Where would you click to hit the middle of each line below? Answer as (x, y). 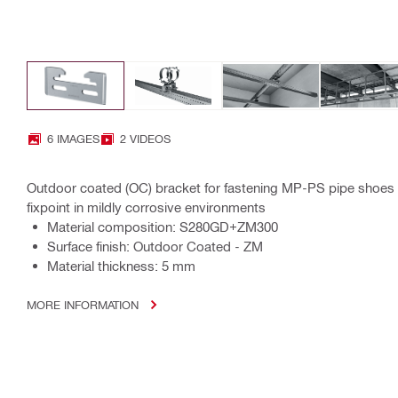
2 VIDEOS (145, 139)
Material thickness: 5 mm (121, 266)
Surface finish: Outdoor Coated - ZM (155, 247)
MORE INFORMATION (83, 305)
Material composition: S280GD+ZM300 (163, 227)
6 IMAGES (73, 139)
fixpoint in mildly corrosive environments (146, 207)
